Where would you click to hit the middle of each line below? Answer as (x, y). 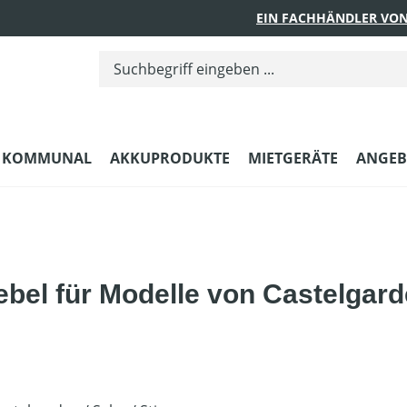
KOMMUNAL (47, 158)
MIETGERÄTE (293, 158)
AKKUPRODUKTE (170, 158)
